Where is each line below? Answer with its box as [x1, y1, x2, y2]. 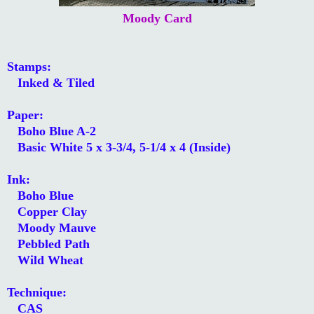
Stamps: [7, 59, 51, 74]
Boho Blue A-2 [7, 123, 96, 138]
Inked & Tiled [7, 75, 95, 90]
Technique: [7, 285, 67, 299]
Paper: [7, 107, 43, 122]
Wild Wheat [7, 252, 83, 267]
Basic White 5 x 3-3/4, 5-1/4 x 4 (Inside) [7, 139, 231, 154]
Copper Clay [7, 204, 87, 219]
